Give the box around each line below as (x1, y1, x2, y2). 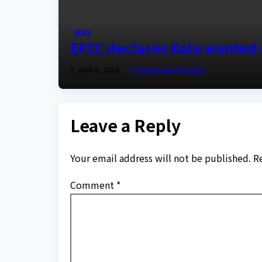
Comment (70, 177, 116, 192)
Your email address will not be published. (70, 150, 251, 165)
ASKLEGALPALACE (136, 64, 205, 75)
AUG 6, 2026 (77, 64, 121, 75)
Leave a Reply (70, 113, 181, 137)
